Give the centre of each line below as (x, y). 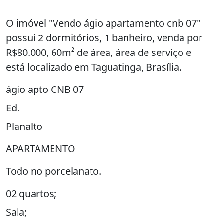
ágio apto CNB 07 (45, 89)
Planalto (24, 126)
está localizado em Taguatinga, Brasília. (94, 67)
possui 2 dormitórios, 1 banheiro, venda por (104, 37)
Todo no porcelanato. (54, 171)
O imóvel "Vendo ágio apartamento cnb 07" (103, 23)
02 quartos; (31, 193)
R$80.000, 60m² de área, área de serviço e (99, 52)
